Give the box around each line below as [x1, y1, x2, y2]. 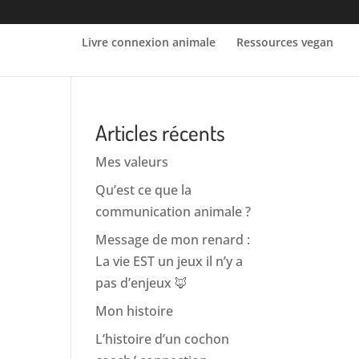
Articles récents [95, 119, 226, 146]
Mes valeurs [95, 153, 169, 171]
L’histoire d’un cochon [95, 330, 230, 348]
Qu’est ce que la [95, 181, 192, 199]
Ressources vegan [236, 34, 333, 50]
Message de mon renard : [95, 231, 251, 248]
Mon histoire [95, 302, 174, 320]
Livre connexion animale [82, 34, 216, 50]
